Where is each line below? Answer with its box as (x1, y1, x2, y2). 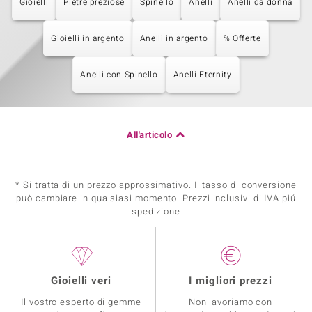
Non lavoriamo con (188, 295, 273, 309)
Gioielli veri (51, 273, 111, 288)
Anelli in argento (139, 32, 208, 45)
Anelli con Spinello (80, 68, 158, 81)
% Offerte (223, 32, 261, 45)
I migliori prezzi (189, 273, 272, 288)
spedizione (131, 205, 181, 218)
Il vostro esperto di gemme (21, 295, 141, 309)
